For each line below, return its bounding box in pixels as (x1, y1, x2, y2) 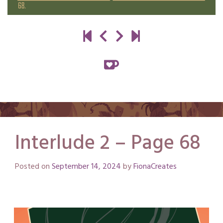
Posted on (15, 160, 52, 174)
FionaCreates (133, 160, 177, 174)
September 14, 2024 (52, 160, 121, 174)
